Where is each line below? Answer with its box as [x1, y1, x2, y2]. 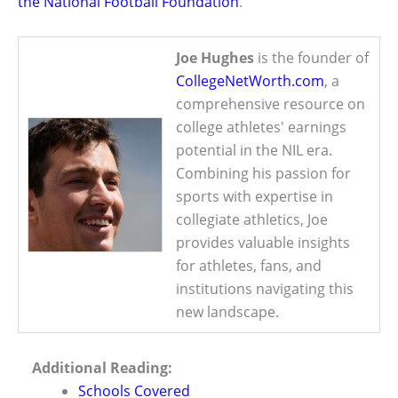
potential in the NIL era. [176, 140, 332, 161]
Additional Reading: [32, 357, 172, 378]
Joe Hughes [176, 48, 254, 68]
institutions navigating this [176, 279, 354, 299]
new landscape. [176, 302, 279, 322]
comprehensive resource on [176, 94, 365, 115]
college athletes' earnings [176, 117, 346, 138]
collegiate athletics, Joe [176, 210, 328, 230]
